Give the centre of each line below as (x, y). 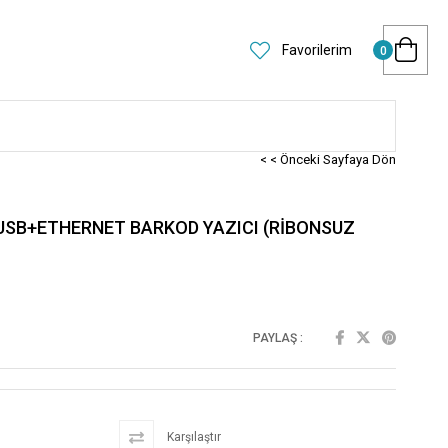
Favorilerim (315, 50)
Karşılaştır (193, 437)
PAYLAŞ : (278, 338)
